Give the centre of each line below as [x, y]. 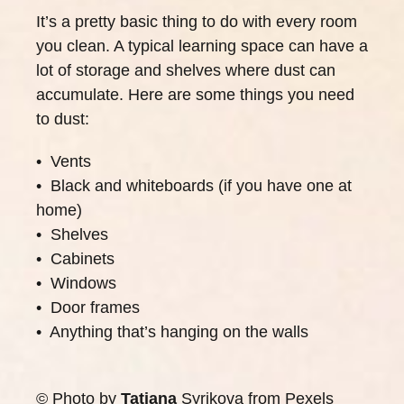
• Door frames [88, 308]
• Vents [64, 161]
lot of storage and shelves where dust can [186, 70]
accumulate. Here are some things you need [195, 95]
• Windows [76, 283]
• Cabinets [75, 259]
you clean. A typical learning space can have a [202, 46]
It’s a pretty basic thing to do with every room [197, 22]
